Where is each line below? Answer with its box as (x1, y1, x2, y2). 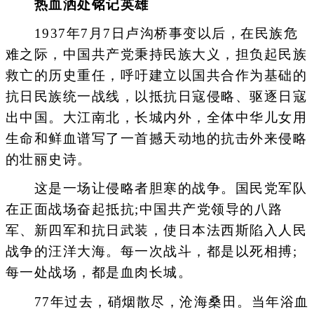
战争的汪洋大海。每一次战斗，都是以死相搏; (5, 244, 297, 259)
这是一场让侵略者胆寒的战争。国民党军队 (5, 181, 307, 196)
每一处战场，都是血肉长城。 (5, 265, 192, 280)
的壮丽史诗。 (5, 152, 92, 167)
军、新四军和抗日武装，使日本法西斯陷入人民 (5, 223, 307, 238)
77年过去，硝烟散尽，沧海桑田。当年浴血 (5, 294, 309, 309)
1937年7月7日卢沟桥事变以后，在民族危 (5, 26, 298, 41)
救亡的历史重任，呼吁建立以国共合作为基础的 (5, 68, 307, 83)
